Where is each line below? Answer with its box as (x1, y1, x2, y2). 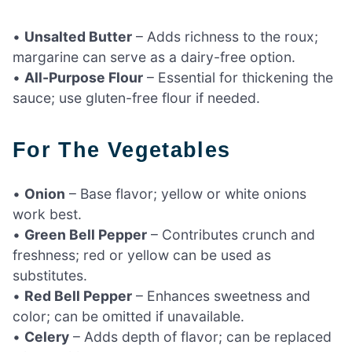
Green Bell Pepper (24, 225, 147, 243)
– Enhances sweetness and (132, 287, 310, 304)
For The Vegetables (27, 137, 231, 162)
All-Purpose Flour (24, 69, 143, 86)
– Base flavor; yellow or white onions (65, 185, 306, 202)
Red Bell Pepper (24, 287, 132, 304)
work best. (13, 205, 82, 222)
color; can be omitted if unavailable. (13, 307, 244, 324)
